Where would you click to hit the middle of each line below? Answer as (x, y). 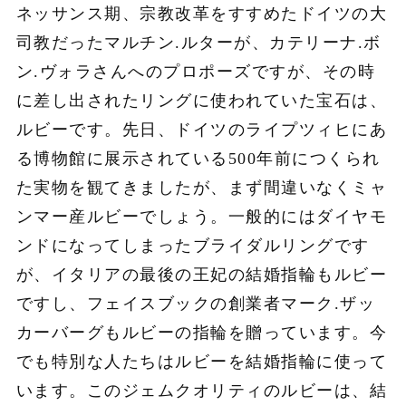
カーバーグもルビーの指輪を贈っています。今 (202, 333)
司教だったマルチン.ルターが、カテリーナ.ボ (198, 43)
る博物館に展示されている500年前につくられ (198, 159)
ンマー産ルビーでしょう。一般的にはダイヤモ (202, 217)
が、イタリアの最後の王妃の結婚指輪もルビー (202, 275)
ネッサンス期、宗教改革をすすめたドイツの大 (202, 14)
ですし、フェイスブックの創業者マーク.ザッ (196, 304)
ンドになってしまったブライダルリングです (193, 246)
